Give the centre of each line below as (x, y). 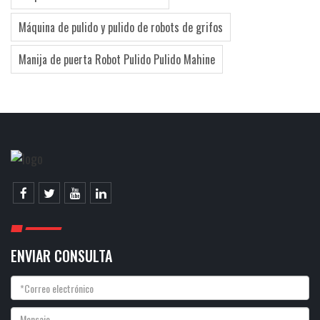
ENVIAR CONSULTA (61, 256)
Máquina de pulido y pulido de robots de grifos (121, 27)
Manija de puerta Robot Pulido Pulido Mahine (117, 59)
